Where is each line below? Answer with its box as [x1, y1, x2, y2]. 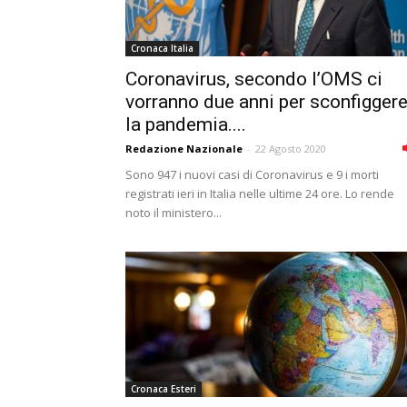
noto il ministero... [125, 204, 222, 221]
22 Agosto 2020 [255, 142, 326, 155]
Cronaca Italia [131, 42, 194, 55]
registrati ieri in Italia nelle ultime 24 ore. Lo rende [125, 185, 394, 202]
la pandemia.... [125, 114, 246, 135]
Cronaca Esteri [131, 382, 196, 395]
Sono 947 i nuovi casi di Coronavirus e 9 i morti [125, 166, 379, 183]
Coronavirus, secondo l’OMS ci [125, 68, 382, 90]
